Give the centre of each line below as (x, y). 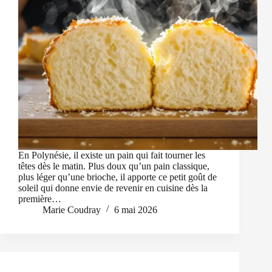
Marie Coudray (72, 210)
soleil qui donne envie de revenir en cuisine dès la (113, 188)
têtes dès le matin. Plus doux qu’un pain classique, (114, 166)
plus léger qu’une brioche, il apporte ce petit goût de (117, 177)
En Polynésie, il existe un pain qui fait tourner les (112, 155)
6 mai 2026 (136, 210)
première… (40, 199)
